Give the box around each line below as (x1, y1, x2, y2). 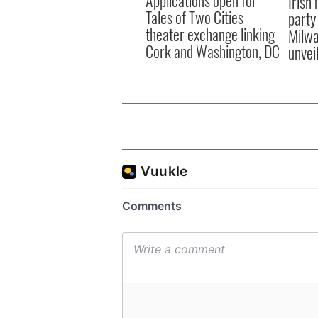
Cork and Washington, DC (146, 39, 280, 62)
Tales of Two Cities (146, 5, 243, 28)
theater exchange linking (146, 22, 275, 45)
